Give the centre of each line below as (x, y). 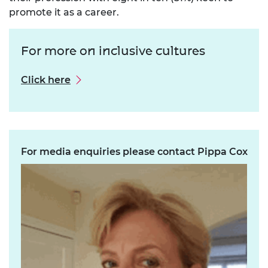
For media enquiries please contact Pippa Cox (134, 152)
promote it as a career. (64, 13)
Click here (46, 80)
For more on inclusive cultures (113, 51)
